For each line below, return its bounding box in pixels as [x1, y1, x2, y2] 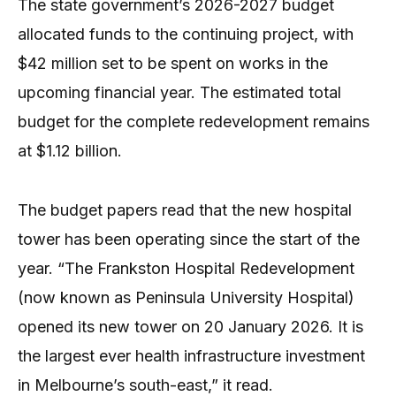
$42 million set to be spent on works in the [18, 54, 328, 73]
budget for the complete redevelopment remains [18, 112, 369, 132]
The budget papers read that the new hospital [18, 200, 352, 219]
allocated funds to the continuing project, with [18, 25, 354, 44]
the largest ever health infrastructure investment [18, 346, 365, 365]
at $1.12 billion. [18, 141, 122, 161]
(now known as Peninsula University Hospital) [18, 287, 354, 307]
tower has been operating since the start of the [18, 229, 360, 248]
